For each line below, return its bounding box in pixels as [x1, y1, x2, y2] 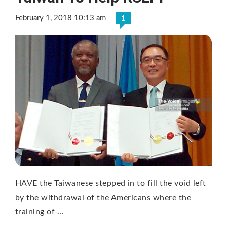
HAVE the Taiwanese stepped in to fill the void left [15, 179, 206, 187]
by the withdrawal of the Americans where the [15, 193, 192, 202]
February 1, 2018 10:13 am [15, 14, 106, 22]
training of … [15, 207, 64, 216]
